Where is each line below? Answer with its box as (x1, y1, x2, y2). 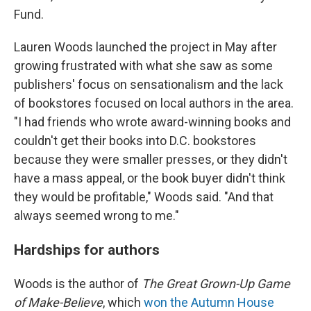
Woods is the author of (14, 276, 142, 291)
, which (103, 295, 144, 310)
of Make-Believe (14, 295, 103, 310)
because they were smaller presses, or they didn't (14, 152, 287, 167)
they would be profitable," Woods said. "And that (14, 190, 274, 204)
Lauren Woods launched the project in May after (14, 40, 277, 54)
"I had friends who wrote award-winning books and (14, 115, 291, 129)
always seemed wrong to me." (14, 208, 179, 223)
